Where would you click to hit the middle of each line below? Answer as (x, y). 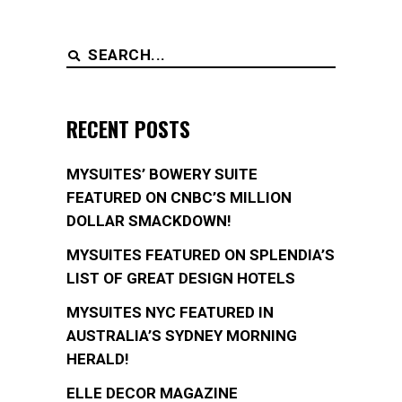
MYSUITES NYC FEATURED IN (170, 313)
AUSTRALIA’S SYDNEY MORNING (182, 336)
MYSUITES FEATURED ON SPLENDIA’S (201, 255)
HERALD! (98, 359)
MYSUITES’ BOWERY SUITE (162, 175)
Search (88, 53)
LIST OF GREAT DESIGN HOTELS (181, 279)
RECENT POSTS (128, 130)
